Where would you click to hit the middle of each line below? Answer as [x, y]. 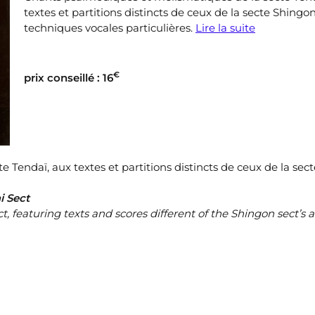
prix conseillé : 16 [68, 78]
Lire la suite [225, 28]
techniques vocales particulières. [109, 28]
